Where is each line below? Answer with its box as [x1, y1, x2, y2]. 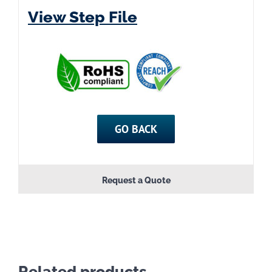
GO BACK [115, 122, 157, 137]
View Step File [28, 7, 137, 26]
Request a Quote [101, 175, 171, 186]
